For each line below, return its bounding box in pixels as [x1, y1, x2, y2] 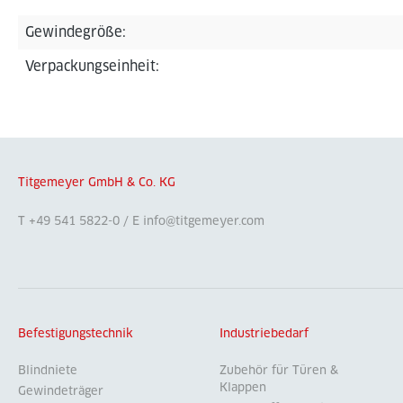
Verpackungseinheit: [25, 58, 159, 74]
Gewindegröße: [25, 24, 126, 40]
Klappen [219, 381, 266, 395]
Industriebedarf [219, 327, 309, 341]
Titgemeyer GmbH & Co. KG [18, 175, 175, 190]
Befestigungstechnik [18, 327, 133, 341]
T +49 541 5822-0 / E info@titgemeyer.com [18, 214, 264, 228]
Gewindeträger [18, 384, 103, 399]
